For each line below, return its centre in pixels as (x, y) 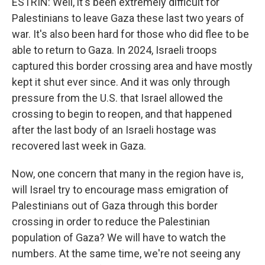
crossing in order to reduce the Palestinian (111, 222)
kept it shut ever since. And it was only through (121, 82)
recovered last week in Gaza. (79, 146)
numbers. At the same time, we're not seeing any (126, 253)
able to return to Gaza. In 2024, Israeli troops (114, 50)
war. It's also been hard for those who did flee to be (130, 34)
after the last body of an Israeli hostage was (114, 130)
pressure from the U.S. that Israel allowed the (117, 98)
